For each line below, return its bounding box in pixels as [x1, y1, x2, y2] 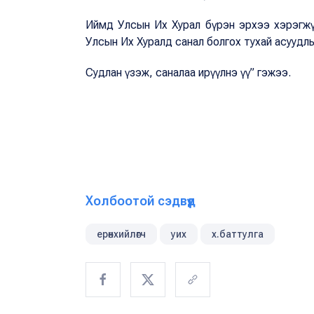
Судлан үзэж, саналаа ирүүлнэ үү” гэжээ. [86, 66, 291, 80]
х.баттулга [212, 228, 264, 240]
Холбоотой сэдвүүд [86, 193, 196, 209]
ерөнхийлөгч [97, 228, 146, 240]
